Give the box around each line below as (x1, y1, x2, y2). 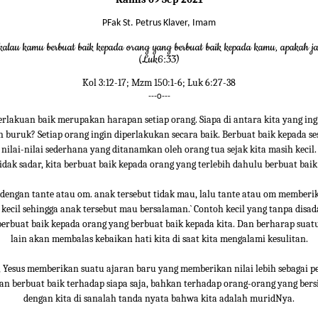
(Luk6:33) (138, 53, 180, 67)
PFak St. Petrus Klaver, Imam (102, 18, 216, 29)
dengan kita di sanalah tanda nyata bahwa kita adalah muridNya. (23, 292, 295, 305)
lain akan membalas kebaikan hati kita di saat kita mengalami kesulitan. (10, 233, 308, 246)
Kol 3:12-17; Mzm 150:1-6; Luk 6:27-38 (82, 77, 236, 89)
